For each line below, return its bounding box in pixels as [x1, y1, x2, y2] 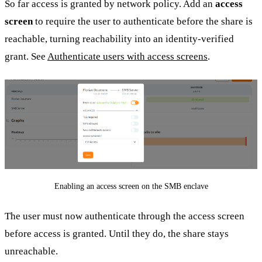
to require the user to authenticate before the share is [33, 16, 253, 27]
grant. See [5, 51, 47, 63]
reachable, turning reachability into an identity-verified [5, 33, 234, 45]
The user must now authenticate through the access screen [5, 210, 244, 222]
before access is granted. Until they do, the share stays [5, 227, 229, 239]
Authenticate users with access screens [47, 51, 208, 63]
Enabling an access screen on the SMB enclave [54, 182, 208, 191]
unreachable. [5, 245, 58, 257]
